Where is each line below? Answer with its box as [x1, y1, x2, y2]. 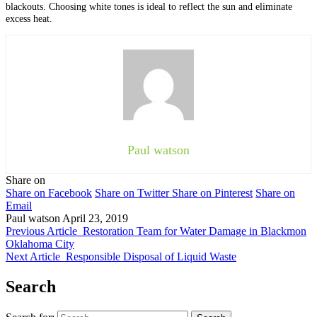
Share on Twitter [95, 187, 169, 200]
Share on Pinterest [172, 187, 253, 200]
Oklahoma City [6, 238, 74, 250]
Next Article [6, 250, 60, 263]
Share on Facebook [6, 187, 92, 200]
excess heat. [6, 13, 52, 24]
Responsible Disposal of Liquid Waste [66, 250, 236, 263]
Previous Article [6, 225, 77, 238]
